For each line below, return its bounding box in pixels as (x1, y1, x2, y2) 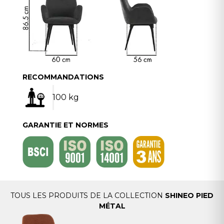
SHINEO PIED (165, 191, 213, 200)
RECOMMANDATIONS (22, 72, 104, 82)
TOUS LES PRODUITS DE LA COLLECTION (10, 191, 165, 200)
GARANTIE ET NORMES (22, 120, 108, 130)
